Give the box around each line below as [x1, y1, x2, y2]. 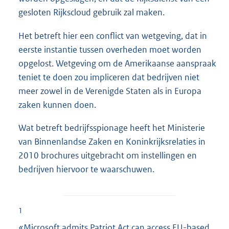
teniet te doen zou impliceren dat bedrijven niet [18, 71, 199, 83]
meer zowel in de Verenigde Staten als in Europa [18, 85, 201, 97]
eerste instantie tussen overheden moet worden [18, 43, 201, 55]
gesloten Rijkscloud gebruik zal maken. [18, 7, 165, 18]
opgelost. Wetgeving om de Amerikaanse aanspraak [18, 57, 216, 69]
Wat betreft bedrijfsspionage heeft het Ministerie [18, 122, 205, 133]
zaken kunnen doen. [18, 99, 96, 110]
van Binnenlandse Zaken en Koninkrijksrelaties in [18, 135, 205, 147]
